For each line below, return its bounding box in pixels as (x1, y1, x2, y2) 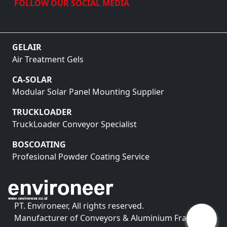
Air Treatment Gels (12, 54, 84, 65)
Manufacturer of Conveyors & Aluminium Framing (14, 212, 206, 224)
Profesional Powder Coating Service (12, 151, 149, 163)
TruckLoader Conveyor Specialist (12, 119, 137, 130)
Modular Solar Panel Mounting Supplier (12, 86, 164, 98)
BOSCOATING (12, 139, 66, 150)
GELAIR (12, 42, 42, 53)
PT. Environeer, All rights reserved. (14, 200, 144, 212)
